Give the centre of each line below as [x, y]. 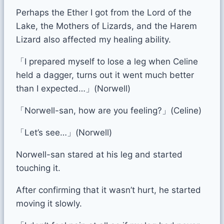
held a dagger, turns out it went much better [105, 75]
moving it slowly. [49, 203]
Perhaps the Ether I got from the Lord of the [104, 12]
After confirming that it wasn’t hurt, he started [108, 190]
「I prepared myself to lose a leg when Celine [107, 61]
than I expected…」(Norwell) [73, 88]
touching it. [38, 168]
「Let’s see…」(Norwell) [64, 132]
